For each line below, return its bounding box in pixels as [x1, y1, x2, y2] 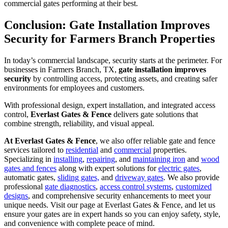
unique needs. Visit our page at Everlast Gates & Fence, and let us [4, 201, 215, 210]
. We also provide [163, 173, 219, 182]
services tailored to [4, 146, 66, 155]
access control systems [100, 182, 172, 191]
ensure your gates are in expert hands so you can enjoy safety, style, [4, 210, 220, 219]
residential [66, 146, 98, 155]
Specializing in [4, 155, 53, 164]
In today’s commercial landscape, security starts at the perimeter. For [4, 56, 222, 65]
